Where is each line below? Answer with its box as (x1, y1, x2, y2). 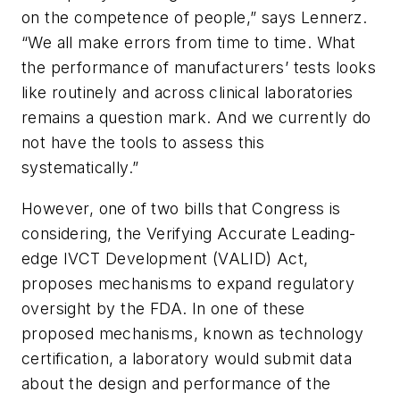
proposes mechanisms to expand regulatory (21, 273, 354, 293)
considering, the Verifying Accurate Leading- (21, 223, 356, 243)
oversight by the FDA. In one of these (21, 298, 305, 318)
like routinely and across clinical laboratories (21, 83, 354, 103)
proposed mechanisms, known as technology (21, 323, 363, 343)
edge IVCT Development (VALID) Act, (21, 248, 309, 268)
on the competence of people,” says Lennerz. (21, 8, 368, 28)
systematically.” (21, 158, 139, 178)
